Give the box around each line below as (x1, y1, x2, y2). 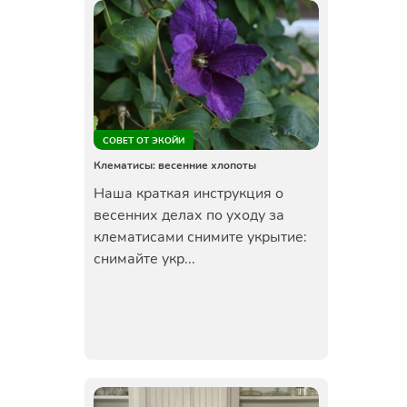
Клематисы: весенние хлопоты (93, 158, 256, 173)
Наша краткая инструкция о (93, 184, 283, 203)
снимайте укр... (93, 249, 195, 269)
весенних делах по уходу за (93, 205, 284, 225)
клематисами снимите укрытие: (93, 227, 307, 247)
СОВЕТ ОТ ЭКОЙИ (102, 134, 184, 147)
